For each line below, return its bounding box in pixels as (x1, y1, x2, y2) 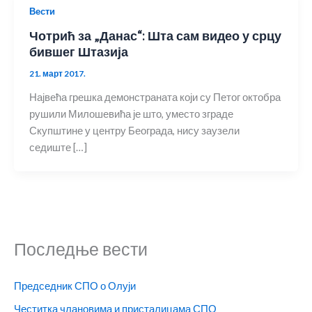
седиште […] (29, 141, 87, 153)
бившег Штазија (29, 43, 128, 59)
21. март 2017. (29, 68, 86, 79)
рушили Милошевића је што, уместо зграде (29, 107, 233, 120)
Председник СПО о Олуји (14, 279, 136, 292)
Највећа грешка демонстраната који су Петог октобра (29, 91, 281, 103)
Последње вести (14, 239, 148, 260)
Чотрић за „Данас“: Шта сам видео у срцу (29, 27, 281, 43)
